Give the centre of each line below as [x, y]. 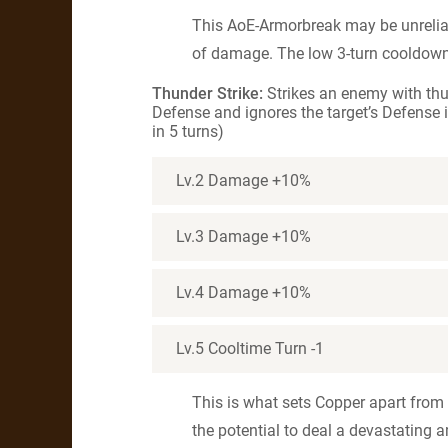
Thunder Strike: [207, 93]
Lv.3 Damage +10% [243, 236]
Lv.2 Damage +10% [243, 180]
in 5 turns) [188, 131]
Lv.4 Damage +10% [243, 292]
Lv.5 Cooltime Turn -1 [250, 348]
